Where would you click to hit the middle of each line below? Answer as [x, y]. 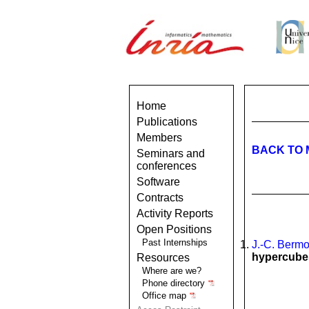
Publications [167, 122]
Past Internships [175, 242]
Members [159, 138]
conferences [167, 166]
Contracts [160, 198]
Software [158, 182]
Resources [163, 258]
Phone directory [175, 283]
